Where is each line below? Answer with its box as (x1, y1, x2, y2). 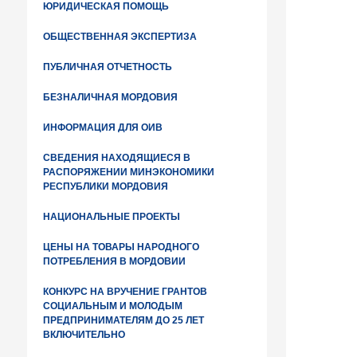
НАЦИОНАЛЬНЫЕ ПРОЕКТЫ (43, 211, 180, 222)
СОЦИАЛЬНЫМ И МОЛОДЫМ (43, 300, 182, 312)
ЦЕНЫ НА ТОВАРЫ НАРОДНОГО (43, 241, 199, 253)
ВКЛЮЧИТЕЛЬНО (43, 329, 125, 340)
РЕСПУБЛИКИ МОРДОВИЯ (43, 181, 168, 192)
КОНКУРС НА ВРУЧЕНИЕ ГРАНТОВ (43, 286, 207, 297)
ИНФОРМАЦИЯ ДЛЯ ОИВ (43, 122, 163, 133)
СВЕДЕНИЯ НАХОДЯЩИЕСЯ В (43, 152, 190, 163)
